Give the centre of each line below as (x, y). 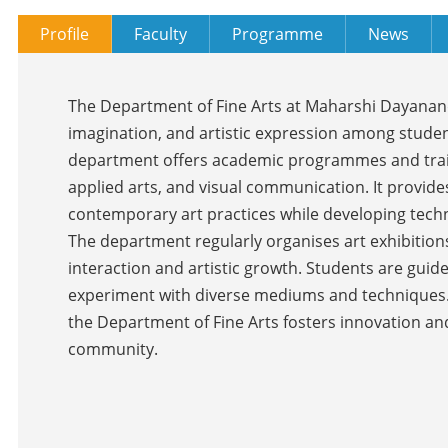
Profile (64, 33)
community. (113, 348)
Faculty (160, 33)
